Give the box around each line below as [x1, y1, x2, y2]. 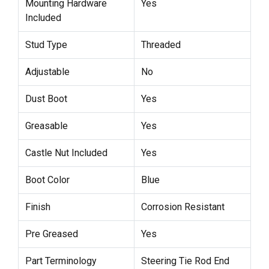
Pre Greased [25, 228, 78, 240]
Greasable [25, 120, 68, 132]
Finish [25, 201, 50, 213]
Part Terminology [25, 255, 97, 267]
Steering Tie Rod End [141, 255, 229, 267]
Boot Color [25, 174, 70, 186]
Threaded [141, 39, 181, 51]
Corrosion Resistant [141, 201, 225, 213]
